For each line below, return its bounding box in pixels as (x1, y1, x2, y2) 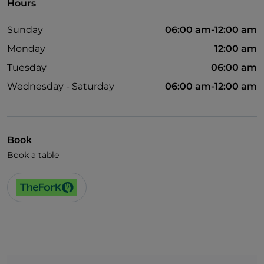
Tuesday (7, 62, 47, 74)
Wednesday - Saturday (7, 81, 114, 93)
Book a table (7, 150, 59, 161)
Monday (7, 43, 45, 55)
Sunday (7, 24, 43, 36)
